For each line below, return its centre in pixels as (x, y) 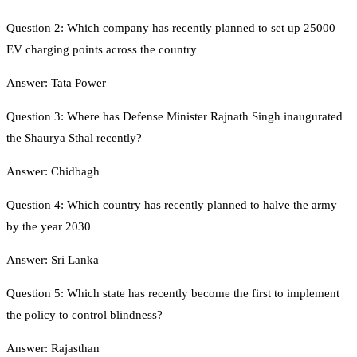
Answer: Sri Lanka (53, 259)
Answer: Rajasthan (53, 348)
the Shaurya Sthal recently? (74, 137)
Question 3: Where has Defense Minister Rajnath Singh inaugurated (175, 116)
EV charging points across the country (102, 49)
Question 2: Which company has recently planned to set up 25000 (171, 27)
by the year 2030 (49, 226)
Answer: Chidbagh (53, 171)
